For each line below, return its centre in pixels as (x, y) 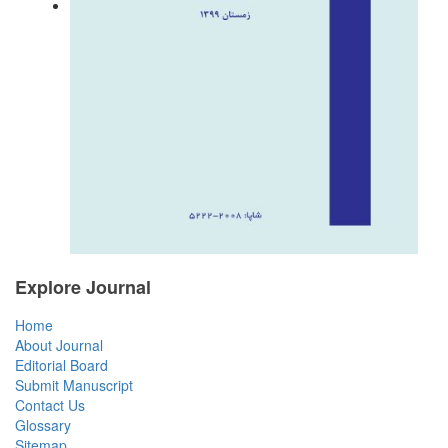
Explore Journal (83, 286)
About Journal (59, 344)
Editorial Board (61, 364)
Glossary (43, 424)
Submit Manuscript (74, 384)
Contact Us (50, 404)
